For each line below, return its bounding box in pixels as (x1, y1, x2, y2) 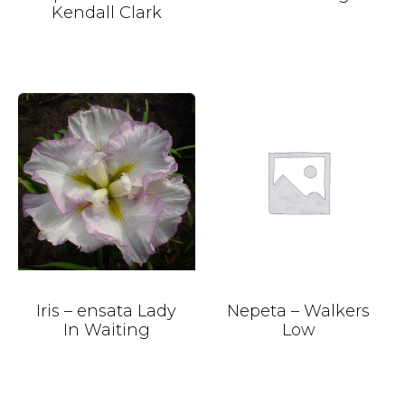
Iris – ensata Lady (36, 300, 177, 321)
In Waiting (62, 319, 150, 340)
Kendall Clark (51, 3, 162, 24)
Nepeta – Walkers (227, 300, 371, 321)
